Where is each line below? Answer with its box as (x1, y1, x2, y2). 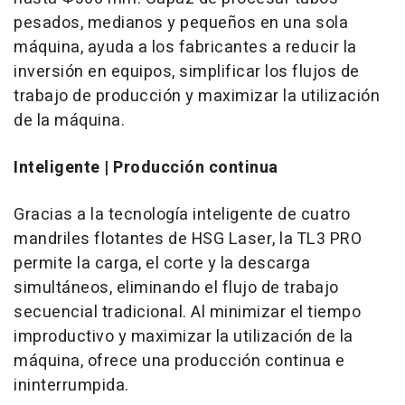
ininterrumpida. (14, 373, 129, 398)
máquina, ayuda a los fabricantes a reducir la (14, 35, 357, 60)
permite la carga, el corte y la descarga (14, 251, 310, 276)
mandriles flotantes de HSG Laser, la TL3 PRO (14, 227, 362, 251)
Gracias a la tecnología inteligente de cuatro (14, 202, 351, 227)
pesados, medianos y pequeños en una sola (14, 11, 348, 35)
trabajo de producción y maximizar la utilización (14, 84, 380, 108)
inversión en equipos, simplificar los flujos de (14, 60, 360, 84)
